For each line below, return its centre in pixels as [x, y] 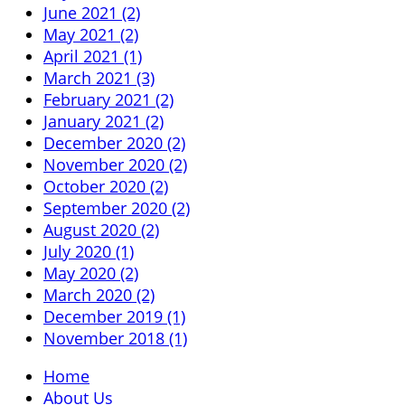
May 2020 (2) [91, 273]
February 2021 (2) [108, 99]
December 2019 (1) [114, 316]
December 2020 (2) [114, 142]
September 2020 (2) [117, 207]
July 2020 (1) [89, 251]
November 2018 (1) [115, 338]
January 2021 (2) [104, 121]
